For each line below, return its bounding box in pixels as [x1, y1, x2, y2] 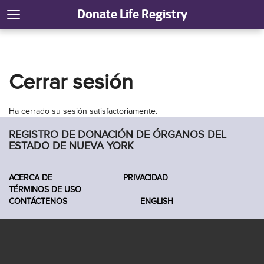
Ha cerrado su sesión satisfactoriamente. [9, 106, 157, 116]
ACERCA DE [9, 173, 52, 183]
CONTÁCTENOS [9, 196, 67, 206]
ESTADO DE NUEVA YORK [9, 140, 134, 152]
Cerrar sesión [9, 70, 133, 95]
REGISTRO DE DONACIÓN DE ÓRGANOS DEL [9, 128, 226, 141]
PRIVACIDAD [123, 173, 168, 183]
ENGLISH [138, 196, 173, 206]
